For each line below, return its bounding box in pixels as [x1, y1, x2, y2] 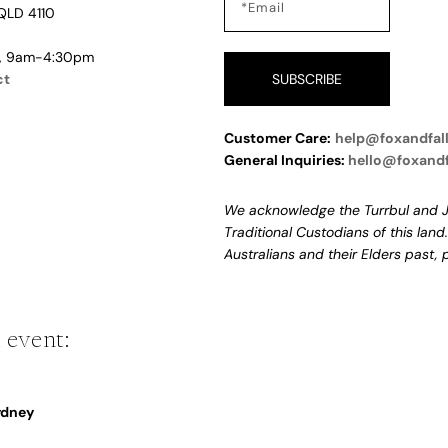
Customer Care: [224, 129, 331, 147]
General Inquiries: [224, 151, 348, 169]
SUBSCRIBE [272, 70, 342, 88]
